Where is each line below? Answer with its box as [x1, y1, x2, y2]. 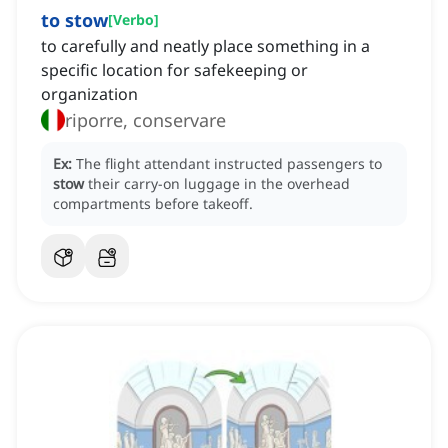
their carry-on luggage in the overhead [88, 174, 350, 194]
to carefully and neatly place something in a [41, 35, 370, 58]
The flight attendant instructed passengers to [76, 154, 382, 174]
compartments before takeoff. [53, 194, 253, 214]
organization [41, 83, 138, 106]
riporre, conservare [65, 108, 226, 133]
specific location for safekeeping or [41, 59, 308, 82]
